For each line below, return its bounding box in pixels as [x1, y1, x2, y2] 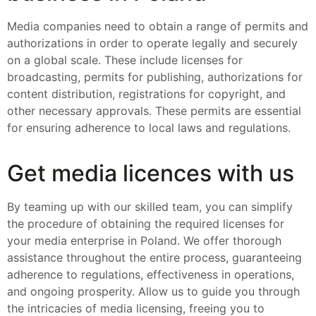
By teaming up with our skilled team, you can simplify [7, 200, 293, 214]
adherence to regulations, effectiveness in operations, [7, 267, 294, 282]
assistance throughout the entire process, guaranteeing [7, 250, 302, 265]
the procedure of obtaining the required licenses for [7, 217, 284, 231]
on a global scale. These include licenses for [7, 53, 243, 68]
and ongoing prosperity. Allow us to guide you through [7, 284, 300, 299]
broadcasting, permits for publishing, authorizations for [7, 70, 303, 85]
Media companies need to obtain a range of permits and [7, 19, 308, 34]
